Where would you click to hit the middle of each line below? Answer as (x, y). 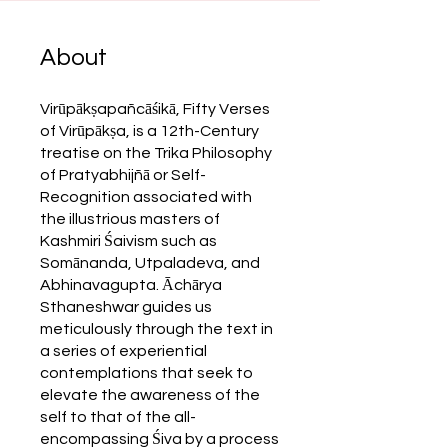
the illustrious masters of (130, 219)
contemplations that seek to (146, 373)
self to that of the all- (118, 417)
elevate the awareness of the (150, 395)
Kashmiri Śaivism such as (128, 241)
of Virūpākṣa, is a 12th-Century (149, 131)
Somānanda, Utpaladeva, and (150, 263)
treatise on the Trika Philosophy (156, 153)
